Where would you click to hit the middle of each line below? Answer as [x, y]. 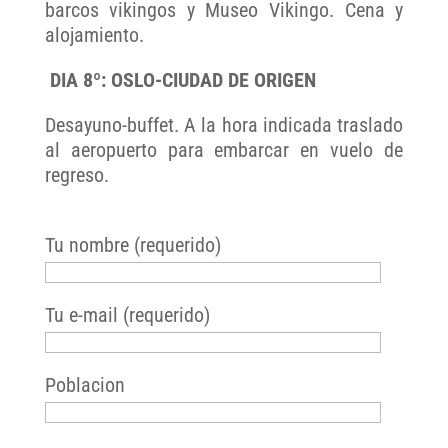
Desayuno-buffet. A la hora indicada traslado [224, 125]
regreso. [76, 175]
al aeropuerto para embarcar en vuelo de [224, 150]
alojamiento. [94, 35]
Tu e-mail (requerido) [127, 315]
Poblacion [84, 385]
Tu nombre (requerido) [132, 245]
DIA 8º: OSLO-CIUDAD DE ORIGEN [180, 80]
